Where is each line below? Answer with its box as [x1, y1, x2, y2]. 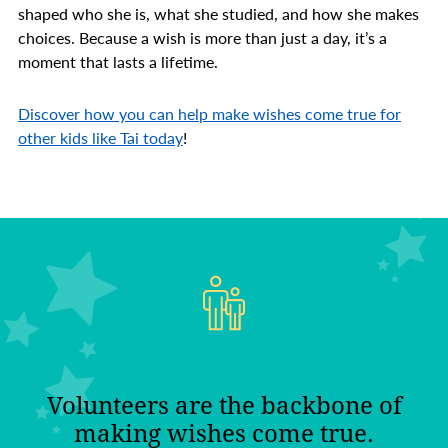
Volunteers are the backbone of [46, 392, 402, 421]
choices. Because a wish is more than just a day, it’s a [18, 26, 387, 50]
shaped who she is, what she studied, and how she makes [18, 2, 419, 26]
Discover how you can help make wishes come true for [18, 102, 401, 126]
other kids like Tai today [18, 126, 183, 150]
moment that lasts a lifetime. [18, 50, 218, 74]
